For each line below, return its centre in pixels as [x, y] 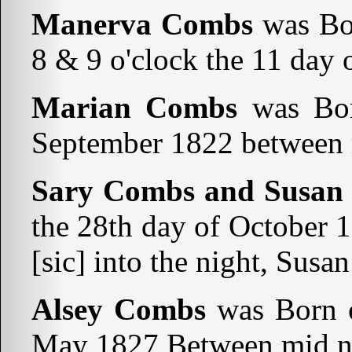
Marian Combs [135, 108]
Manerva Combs [143, 24]
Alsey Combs [119, 310]
